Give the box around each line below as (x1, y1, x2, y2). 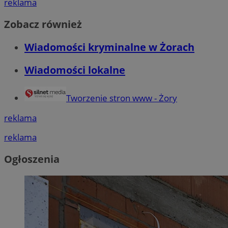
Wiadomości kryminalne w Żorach (24, 40, 194, 54)
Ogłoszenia (4, 152, 60, 166)
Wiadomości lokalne (24, 63, 125, 77)
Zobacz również (4, 17, 82, 32)
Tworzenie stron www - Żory (66, 92, 177, 104)
